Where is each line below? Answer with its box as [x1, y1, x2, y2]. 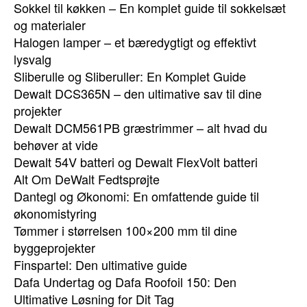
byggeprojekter [14, 238, 95, 256]
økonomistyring [14, 204, 97, 222]
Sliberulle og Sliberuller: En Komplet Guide [14, 67, 246, 85]
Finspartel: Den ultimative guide [14, 256, 187, 273]
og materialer [14, 16, 86, 34]
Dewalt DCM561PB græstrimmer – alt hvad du [14, 119, 267, 136]
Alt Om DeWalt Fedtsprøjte [14, 170, 160, 188]
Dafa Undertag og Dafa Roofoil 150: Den [14, 273, 236, 291]
